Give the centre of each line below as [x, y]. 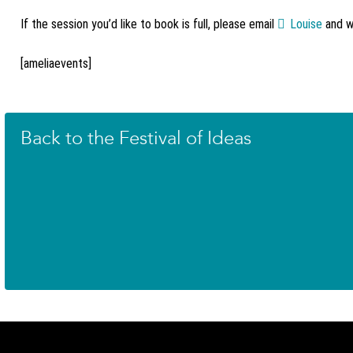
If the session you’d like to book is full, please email [149, 24]
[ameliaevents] [56, 63]
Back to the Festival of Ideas [136, 138]
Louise [306, 24]
